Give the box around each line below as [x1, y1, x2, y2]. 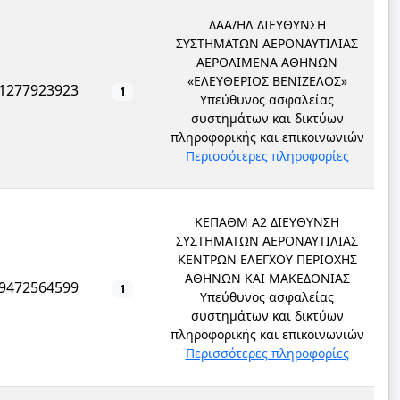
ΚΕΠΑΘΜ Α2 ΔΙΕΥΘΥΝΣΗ [195, 213, 339, 230]
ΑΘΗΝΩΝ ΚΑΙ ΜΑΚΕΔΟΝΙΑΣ [184, 270, 350, 287]
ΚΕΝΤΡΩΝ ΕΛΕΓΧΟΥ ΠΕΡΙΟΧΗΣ [177, 251, 357, 268]
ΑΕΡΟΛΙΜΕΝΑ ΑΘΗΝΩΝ [196, 54, 337, 71]
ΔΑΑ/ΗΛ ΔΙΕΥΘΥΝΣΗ [208, 16, 326, 33]
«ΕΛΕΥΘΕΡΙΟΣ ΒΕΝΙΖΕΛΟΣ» [187, 72, 347, 89]
